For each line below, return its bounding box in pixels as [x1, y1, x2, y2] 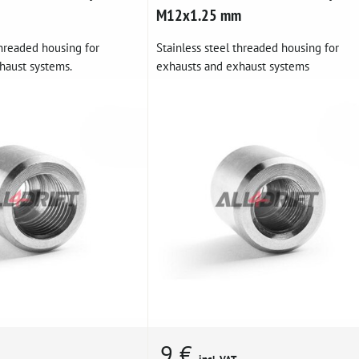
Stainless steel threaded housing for [155, 39, 339, 56]
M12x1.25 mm [155, 5, 241, 26]
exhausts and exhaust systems [155, 58, 309, 75]
